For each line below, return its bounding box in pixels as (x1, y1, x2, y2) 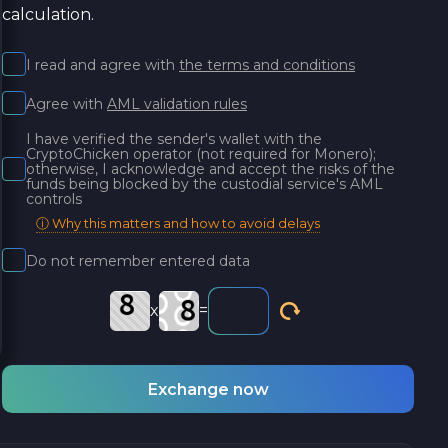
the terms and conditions (179, 55, 355, 74)
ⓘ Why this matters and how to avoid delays (36, 215, 320, 231)
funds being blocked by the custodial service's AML (26, 175, 383, 193)
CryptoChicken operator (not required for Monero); (26, 145, 376, 163)
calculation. (2, 5, 94, 24)
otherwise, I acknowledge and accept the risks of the (26, 160, 395, 178)
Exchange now (147, 379, 269, 399)
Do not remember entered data (26, 251, 250, 270)
